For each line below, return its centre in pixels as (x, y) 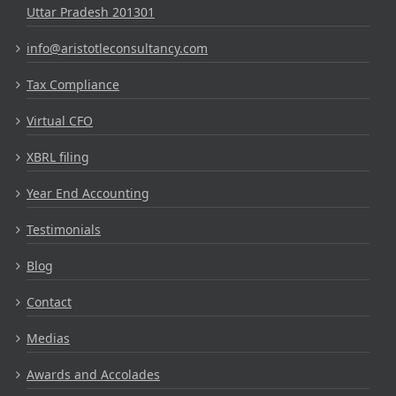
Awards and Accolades (93, 374)
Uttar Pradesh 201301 (91, 11)
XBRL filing (58, 156)
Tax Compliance (73, 84)
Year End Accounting (88, 193)
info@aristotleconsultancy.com (117, 48)
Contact (49, 301)
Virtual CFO (60, 120)
